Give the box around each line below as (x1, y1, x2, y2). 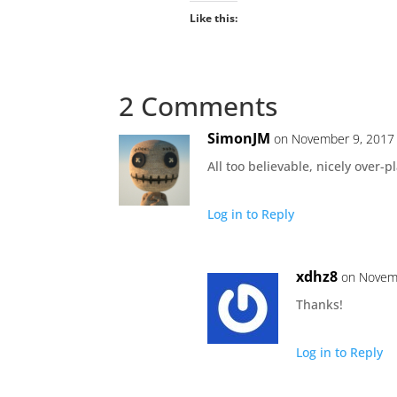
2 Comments (119, 87, 278, 124)
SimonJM (207, 128, 271, 148)
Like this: (189, 10, 237, 26)
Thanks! (296, 295, 344, 313)
